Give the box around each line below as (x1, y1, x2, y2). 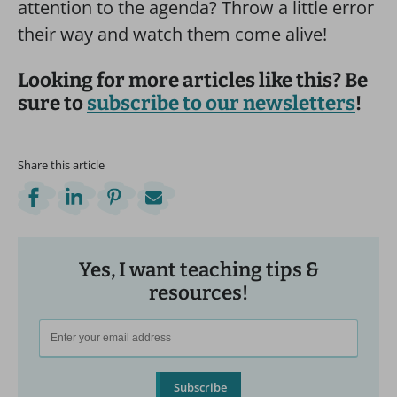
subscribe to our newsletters (87, 90, 355, 115)
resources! (149, 280, 248, 305)
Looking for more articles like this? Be (18, 67, 368, 92)
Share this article (18, 157, 105, 173)
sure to (18, 90, 87, 115)
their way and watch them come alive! (18, 21, 327, 46)
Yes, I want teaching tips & (78, 257, 319, 282)
